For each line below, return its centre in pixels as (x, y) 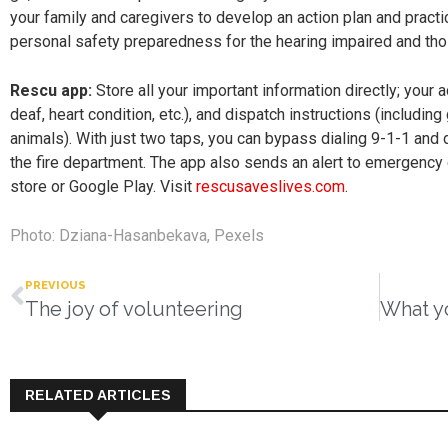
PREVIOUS (55, 284)
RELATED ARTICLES (98, 395)
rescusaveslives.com (270, 186)
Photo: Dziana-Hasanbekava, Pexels (137, 235)
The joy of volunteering (134, 308)
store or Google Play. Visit (103, 186)
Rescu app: (53, 90)
